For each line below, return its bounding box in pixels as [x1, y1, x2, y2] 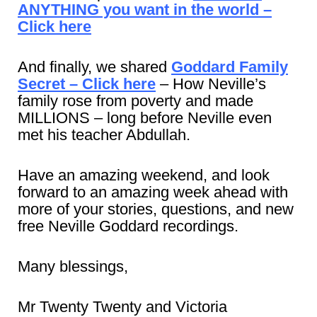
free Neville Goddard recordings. [18, 217, 238, 235]
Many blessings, [18, 258, 128, 275]
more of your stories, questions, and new [18, 200, 294, 218]
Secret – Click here [18, 75, 156, 93]
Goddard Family [171, 58, 288, 76]
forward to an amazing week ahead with [18, 183, 288, 201]
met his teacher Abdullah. [18, 126, 190, 144]
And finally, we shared [18, 58, 171, 76]
